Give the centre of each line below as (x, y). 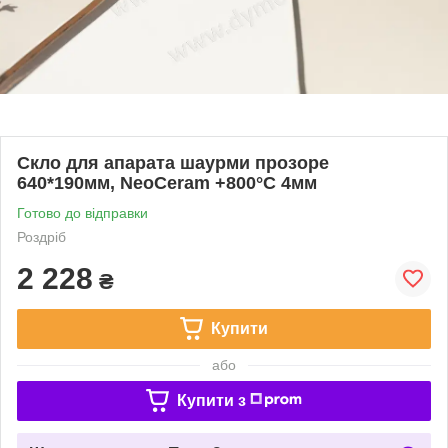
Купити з (211, 400)
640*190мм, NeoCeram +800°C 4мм (167, 182)
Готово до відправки (82, 212)
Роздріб (41, 236)
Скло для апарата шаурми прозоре (173, 162)
